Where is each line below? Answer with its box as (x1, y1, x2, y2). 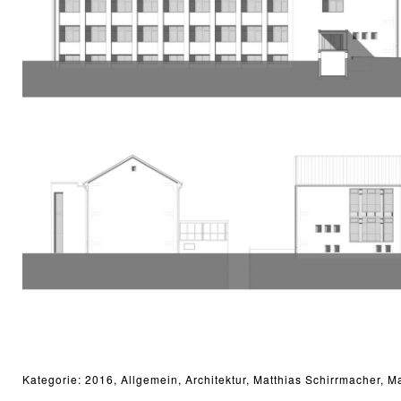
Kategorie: (22, 371, 86, 387)
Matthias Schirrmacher (253, 371, 381, 387)
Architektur (185, 371, 247, 387)
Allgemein (121, 371, 179, 387)
